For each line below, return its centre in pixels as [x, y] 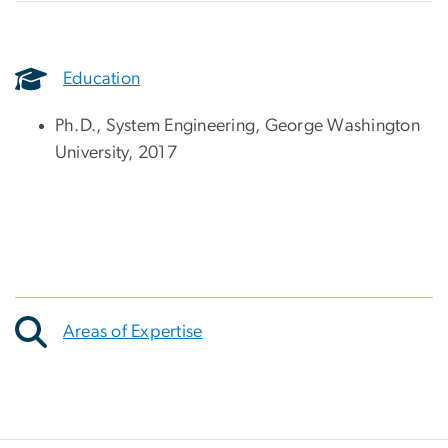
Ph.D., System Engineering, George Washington [237, 126]
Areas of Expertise [133, 331]
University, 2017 [116, 153]
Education [102, 78]
